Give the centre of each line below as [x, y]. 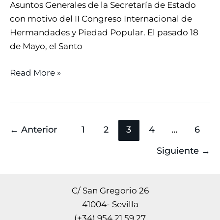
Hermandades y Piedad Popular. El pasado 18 [104, 33]
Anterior [38, 130]
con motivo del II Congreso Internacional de [101, 19]
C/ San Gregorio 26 [110, 191]
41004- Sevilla [110, 205]
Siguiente [179, 150]
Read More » [35, 72]
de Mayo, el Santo [46, 46]
